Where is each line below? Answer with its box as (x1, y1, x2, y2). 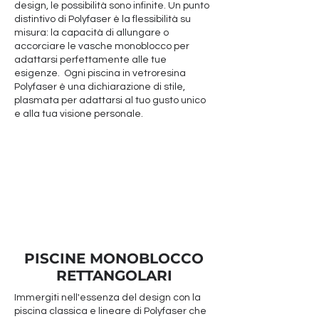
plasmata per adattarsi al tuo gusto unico (14, 95, 206, 105)
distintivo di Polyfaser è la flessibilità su (14, 14, 191, 24)
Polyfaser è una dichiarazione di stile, (14, 82, 185, 92)
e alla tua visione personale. (14, 109, 145, 119)
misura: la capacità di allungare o (14, 28, 169, 38)
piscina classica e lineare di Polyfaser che (14, 306, 206, 316)
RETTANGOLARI (56, 267, 172, 284)
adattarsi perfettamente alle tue (14, 55, 167, 65)
